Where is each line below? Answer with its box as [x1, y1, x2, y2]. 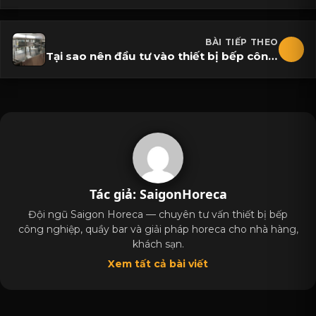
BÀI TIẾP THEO [205, 36, 279, 47]
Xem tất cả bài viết [108, 257, 208, 271]
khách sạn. [132, 238, 184, 251]
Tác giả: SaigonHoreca [89, 186, 227, 203]
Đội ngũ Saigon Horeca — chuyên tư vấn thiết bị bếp [28, 208, 288, 221]
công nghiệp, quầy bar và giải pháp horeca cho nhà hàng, [18, 223, 298, 236]
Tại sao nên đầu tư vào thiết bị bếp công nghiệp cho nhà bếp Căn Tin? [268, 49, 277, 63]
